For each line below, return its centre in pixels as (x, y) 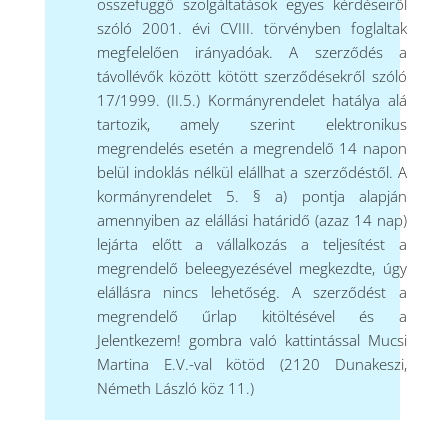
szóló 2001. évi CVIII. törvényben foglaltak (251, 28)
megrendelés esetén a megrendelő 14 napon (251, 148)
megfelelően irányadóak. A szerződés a (251, 52)
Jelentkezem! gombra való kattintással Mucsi (251, 340)
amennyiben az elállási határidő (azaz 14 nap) (251, 220)
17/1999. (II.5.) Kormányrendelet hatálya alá (251, 100)
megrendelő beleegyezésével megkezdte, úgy (251, 268)
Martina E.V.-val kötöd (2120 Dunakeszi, (251, 364)
